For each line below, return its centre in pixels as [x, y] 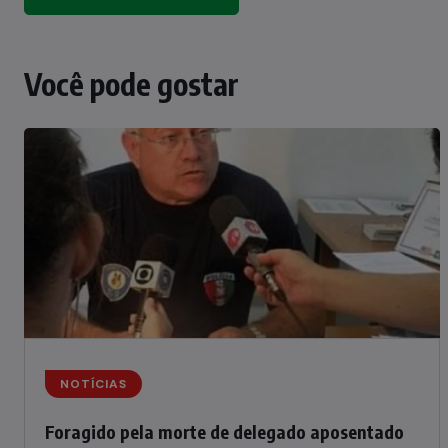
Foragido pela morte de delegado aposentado [224, 431]
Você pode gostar [131, 84]
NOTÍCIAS [93, 384]
